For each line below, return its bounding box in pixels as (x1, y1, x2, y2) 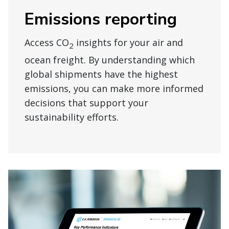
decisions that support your (25, 97, 148, 109)
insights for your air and (74, 36, 183, 49)
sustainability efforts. (25, 111, 119, 124)
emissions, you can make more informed (25, 82, 203, 95)
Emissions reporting (25, 8, 177, 31)
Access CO (25, 36, 69, 49)
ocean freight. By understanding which (25, 54, 195, 66)
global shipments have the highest (25, 68, 178, 81)
